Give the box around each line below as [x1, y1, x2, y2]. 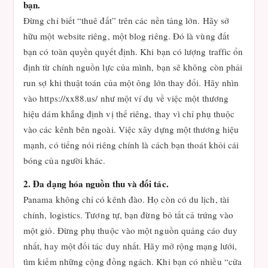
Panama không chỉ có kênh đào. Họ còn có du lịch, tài [23, 193, 229, 205]
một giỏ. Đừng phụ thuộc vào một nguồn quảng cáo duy [23, 224, 237, 236]
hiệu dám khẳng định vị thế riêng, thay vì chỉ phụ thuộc [23, 108, 235, 120]
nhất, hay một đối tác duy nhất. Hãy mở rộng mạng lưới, [23, 240, 237, 252]
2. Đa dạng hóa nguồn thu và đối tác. [23, 177, 169, 190]
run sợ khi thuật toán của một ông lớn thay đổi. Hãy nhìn [23, 77, 239, 89]
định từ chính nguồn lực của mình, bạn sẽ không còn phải [23, 61, 243, 73]
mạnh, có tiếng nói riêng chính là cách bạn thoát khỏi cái [23, 139, 239, 151]
